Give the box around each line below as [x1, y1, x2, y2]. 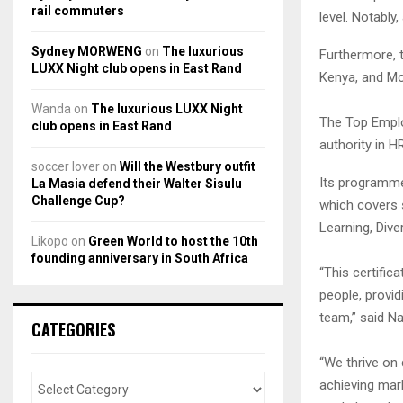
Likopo [31, 233, 68, 248]
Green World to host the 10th [88, 233, 258, 248]
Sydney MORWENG [31, 43, 142, 58]
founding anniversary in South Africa [31, 250, 248, 265]
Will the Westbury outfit [120, 158, 255, 174]
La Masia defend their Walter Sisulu [31, 175, 242, 191]
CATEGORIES [31, 317, 115, 341]
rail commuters [31, 3, 124, 18]
